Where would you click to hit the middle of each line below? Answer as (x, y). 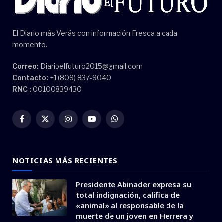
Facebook (38, 123)
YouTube (105, 123)
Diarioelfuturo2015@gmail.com (91, 66)
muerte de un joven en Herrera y (135, 215)
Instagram (85, 123)
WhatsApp (132, 123)
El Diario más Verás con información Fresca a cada (95, 33)
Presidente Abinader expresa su (134, 184)
